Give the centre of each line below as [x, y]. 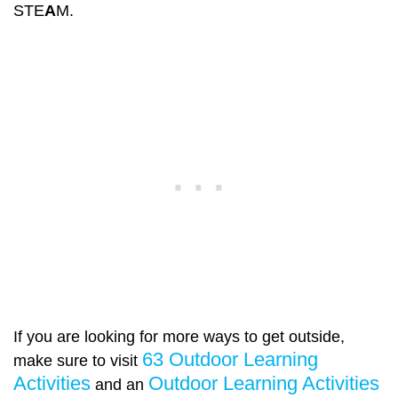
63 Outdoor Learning [230, 360]
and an [119, 385]
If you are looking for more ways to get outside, [179, 337]
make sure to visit [78, 361]
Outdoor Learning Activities [264, 384]
